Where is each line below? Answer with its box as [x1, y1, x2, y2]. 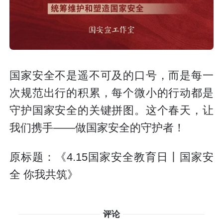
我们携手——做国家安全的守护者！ [9, 121, 185, 134]
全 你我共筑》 [9, 168, 79, 181]
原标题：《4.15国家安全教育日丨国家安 [9, 151, 214, 163]
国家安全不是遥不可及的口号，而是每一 [9, 69, 214, 82]
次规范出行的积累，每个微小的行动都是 [9, 87, 214, 99]
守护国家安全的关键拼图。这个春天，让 [9, 104, 214, 116]
